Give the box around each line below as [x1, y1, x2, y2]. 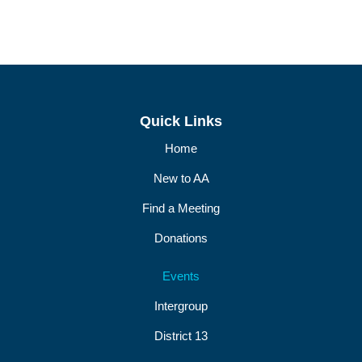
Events [162, 268, 200, 283]
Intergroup [154, 298, 208, 313]
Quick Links [140, 112, 222, 129]
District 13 [154, 328, 208, 343]
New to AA [153, 170, 209, 185]
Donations [154, 230, 208, 245]
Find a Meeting [142, 200, 220, 215]
